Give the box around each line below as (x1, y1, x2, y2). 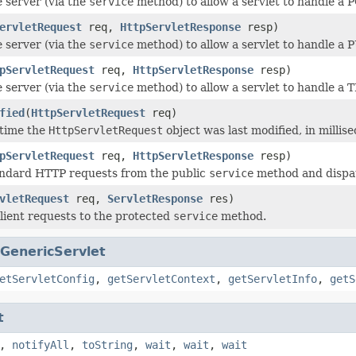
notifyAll (12, 338, 69, 351)
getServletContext (107, 272, 215, 285)
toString (82, 338, 133, 351)
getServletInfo (228, 272, 317, 285)
